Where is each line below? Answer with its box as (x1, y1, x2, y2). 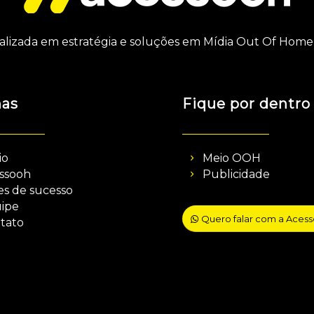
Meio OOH (203, 151, 261, 165)
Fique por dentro (182, 95, 311, 112)
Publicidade (203, 167, 271, 181)
